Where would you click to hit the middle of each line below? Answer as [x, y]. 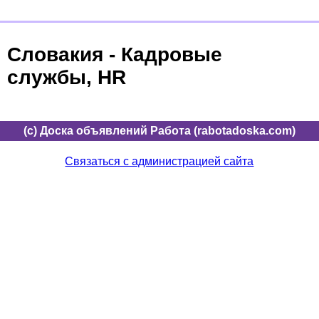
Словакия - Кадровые [115, 54]
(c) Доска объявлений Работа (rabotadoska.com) [159, 130]
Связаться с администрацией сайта [159, 161]
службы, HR [67, 77]
